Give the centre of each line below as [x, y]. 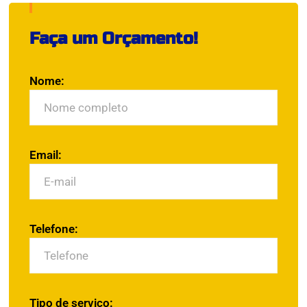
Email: [45, 155]
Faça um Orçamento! [113, 38]
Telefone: [53, 229]
